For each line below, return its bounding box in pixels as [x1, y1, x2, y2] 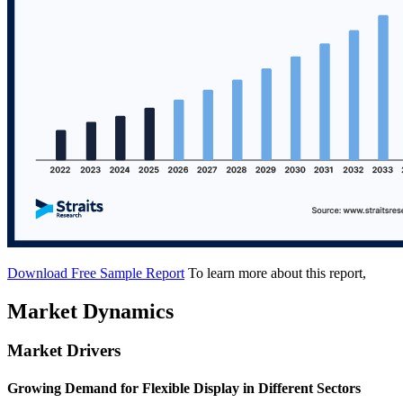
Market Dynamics [7, 299, 174, 323]
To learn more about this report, [188, 264, 366, 281]
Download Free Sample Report [7, 264, 184, 281]
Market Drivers [7, 341, 121, 361]
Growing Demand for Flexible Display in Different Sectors [7, 380, 361, 396]
